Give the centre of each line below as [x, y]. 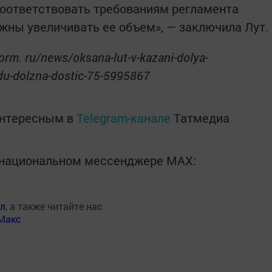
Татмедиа [202, 118]
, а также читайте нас [54, 206]
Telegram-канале [124, 118]
